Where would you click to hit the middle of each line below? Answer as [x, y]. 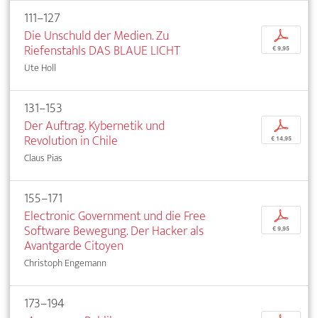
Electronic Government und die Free [115, 216]
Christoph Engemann [65, 263]
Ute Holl [40, 67]
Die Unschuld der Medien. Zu [97, 35]
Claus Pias [43, 158]
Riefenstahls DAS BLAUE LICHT [102, 50]
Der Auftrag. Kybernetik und [94, 126]
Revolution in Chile [71, 141]
